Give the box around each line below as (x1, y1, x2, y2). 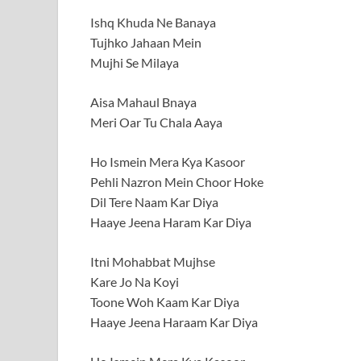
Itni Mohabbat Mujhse (90, 254, 215, 270)
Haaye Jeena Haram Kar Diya (90, 214, 251, 230)
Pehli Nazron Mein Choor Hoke (90, 174, 263, 190)
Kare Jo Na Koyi (90, 274, 179, 290)
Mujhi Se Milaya (90, 55, 179, 71)
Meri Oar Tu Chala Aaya (90, 114, 222, 131)
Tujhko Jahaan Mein (90, 35, 201, 51)
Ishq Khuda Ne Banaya (90, 15, 216, 31)
